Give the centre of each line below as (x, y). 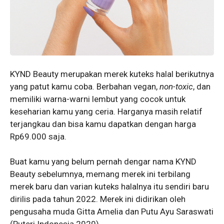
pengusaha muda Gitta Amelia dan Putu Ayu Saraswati (112, 212)
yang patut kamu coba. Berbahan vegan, (85, 86)
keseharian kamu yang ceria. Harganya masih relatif (106, 111)
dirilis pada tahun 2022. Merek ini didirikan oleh (98, 199)
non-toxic (176, 86)
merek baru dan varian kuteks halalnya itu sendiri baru (109, 187)
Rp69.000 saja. (38, 136)
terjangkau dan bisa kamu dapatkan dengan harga (103, 124)
